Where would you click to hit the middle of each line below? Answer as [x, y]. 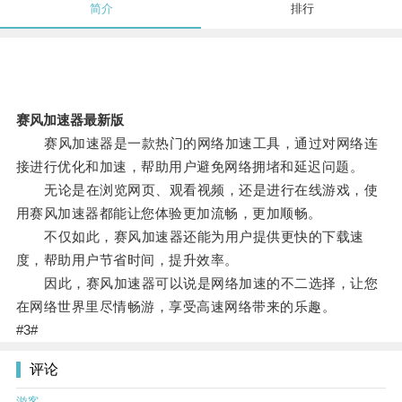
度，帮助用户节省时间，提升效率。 [127, 260]
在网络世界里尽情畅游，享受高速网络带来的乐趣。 [176, 307]
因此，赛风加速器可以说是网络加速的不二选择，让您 [197, 284]
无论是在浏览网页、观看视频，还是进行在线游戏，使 [197, 190]
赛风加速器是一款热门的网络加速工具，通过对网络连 [197, 144]
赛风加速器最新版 [70, 120]
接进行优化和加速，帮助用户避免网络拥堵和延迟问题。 [190, 167]
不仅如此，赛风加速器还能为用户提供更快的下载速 [190, 237]
